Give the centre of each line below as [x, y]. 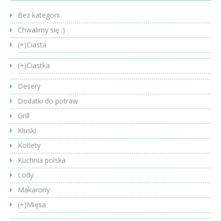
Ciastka [38, 66]
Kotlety [29, 146]
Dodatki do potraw [48, 101]
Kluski [27, 131]
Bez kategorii [39, 15]
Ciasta [37, 45]
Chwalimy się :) [41, 30]
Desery [29, 86]
